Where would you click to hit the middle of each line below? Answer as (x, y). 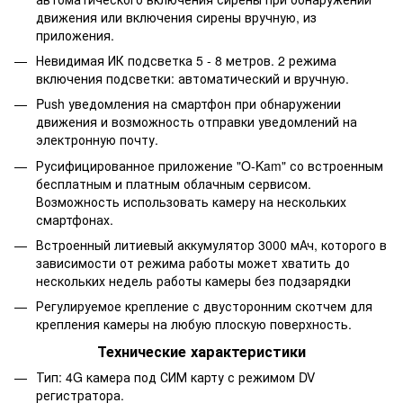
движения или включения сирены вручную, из (176, 17)
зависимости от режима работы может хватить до (193, 263)
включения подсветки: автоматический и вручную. (193, 78)
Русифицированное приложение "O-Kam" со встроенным (210, 165)
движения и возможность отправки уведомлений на (197, 122)
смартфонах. (75, 219)
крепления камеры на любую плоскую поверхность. (194, 324)
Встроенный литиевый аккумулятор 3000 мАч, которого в (211, 245)
